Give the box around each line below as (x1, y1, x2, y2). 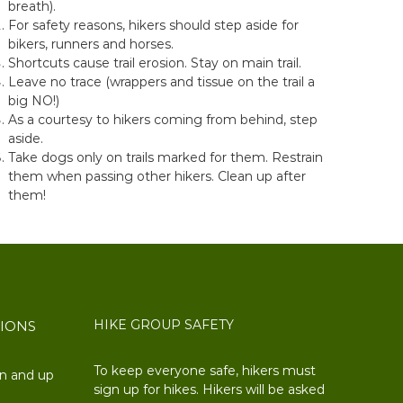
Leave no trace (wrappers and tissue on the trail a (8, 74, 316, 90)
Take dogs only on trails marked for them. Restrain (8, 149, 324, 166)
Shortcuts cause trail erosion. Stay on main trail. (8, 55, 302, 71)
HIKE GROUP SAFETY (94, 317, 235, 333)
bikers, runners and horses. (8, 36, 175, 52)
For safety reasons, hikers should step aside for (8, 17, 300, 33)
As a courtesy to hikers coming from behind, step (8, 112, 318, 128)
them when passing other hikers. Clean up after (8, 168, 307, 184)
